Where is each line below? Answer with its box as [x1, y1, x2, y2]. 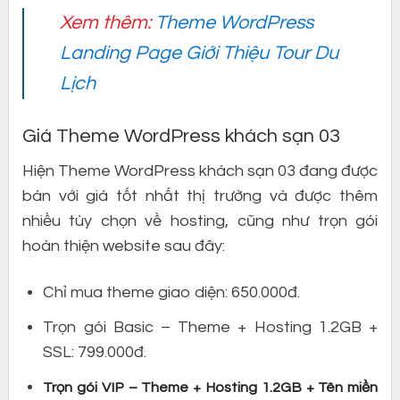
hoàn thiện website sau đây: [21, 237, 225, 255]
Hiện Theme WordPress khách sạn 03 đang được [21, 162, 379, 180]
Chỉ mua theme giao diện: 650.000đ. [43, 283, 301, 301]
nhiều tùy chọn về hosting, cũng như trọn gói [21, 212, 379, 230]
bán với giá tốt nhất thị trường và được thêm [21, 187, 379, 205]
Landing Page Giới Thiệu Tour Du [60, 43, 339, 64]
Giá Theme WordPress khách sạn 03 [21, 126, 340, 147]
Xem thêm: [60, 12, 156, 34]
